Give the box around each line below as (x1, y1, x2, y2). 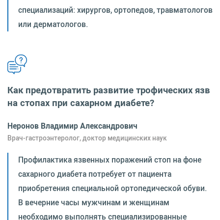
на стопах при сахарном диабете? (7, 97, 154, 109)
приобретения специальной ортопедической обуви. (18, 183, 207, 194)
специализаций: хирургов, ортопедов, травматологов (18, 4, 213, 16)
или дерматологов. (18, 19, 88, 30)
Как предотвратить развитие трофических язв (7, 84, 210, 96)
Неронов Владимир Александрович (7, 120, 137, 132)
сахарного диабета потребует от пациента (18, 168, 171, 180)
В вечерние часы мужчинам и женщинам (18, 197, 169, 208)
